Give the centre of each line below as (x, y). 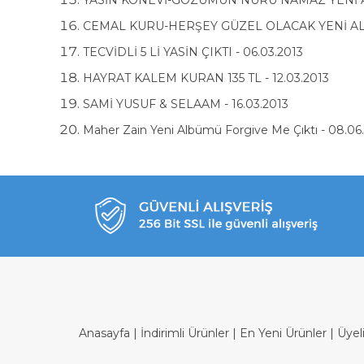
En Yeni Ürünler (283, 333)
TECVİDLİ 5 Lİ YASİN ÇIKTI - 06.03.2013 (193, 52)
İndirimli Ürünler (185, 333)
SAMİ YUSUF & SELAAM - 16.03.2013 (186, 104)
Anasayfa (104, 333)
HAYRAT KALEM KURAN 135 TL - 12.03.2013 (206, 78)
